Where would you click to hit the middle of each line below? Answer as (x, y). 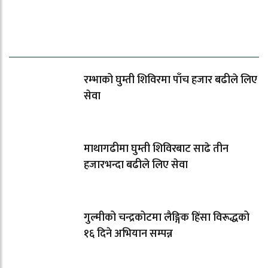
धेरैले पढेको (61, 41)
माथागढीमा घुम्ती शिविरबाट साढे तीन (156, 149)
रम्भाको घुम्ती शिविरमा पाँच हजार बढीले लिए (170, 80)
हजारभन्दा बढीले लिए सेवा (136, 165)
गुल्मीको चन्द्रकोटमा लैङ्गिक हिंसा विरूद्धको (167, 218)
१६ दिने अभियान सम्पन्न (128, 234)
